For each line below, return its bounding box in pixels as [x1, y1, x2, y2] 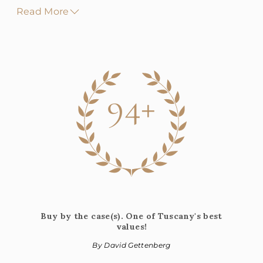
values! [116, 221, 147, 232]
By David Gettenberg [92, 241, 171, 249]
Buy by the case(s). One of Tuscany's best [41, 211, 222, 221]
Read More [16, 6, 69, 17]
